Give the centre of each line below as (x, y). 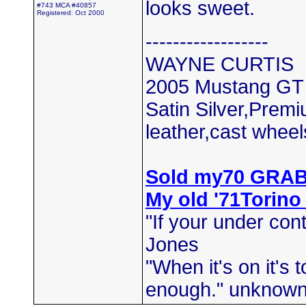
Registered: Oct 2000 (71, 13)
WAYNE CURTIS (220, 64)
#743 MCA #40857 (67, 5)
